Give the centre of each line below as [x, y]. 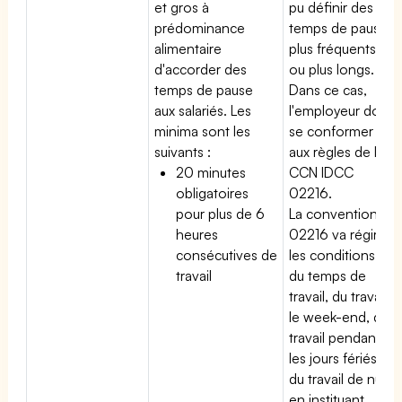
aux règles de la [337, 151]
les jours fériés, [335, 358]
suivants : [183, 151]
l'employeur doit [339, 110]
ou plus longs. [332, 69]
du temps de [328, 275]
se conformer [332, 131]
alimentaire [188, 48]
